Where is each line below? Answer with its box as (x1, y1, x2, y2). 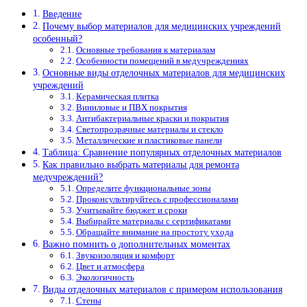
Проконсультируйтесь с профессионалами (75, 194, 238, 205)
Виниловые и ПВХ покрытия (75, 102, 187, 113)
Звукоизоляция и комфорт (75, 250, 175, 261)
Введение (42, 8, 82, 20)
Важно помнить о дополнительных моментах (42, 238, 230, 250)
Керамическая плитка (75, 91, 159, 102)
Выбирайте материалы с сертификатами (75, 216, 231, 227)
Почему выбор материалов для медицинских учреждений (42, 21, 281, 32)
